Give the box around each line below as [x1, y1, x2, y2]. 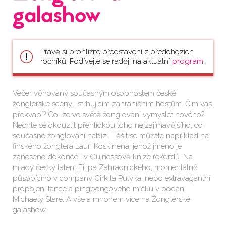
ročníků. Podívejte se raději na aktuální [40, 56, 172, 66]
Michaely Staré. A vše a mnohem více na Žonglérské [13, 194, 190, 204]
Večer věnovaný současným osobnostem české [13, 88, 176, 98]
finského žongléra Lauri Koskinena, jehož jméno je [13, 141, 182, 151]
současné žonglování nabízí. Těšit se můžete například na [13, 131, 209, 140]
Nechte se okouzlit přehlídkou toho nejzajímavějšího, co [13, 120, 203, 130]
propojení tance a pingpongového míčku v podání [13, 184, 186, 193]
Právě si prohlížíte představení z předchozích [40, 47, 194, 56]
